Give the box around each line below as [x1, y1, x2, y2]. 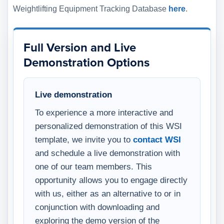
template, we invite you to [35, 134, 133, 144]
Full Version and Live [23, 40, 136, 55]
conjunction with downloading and [35, 202, 159, 211]
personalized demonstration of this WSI [35, 121, 182, 130]
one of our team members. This [35, 161, 152, 171]
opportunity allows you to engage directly [35, 175, 187, 184]
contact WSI [133, 134, 181, 144]
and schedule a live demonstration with [35, 148, 180, 157]
